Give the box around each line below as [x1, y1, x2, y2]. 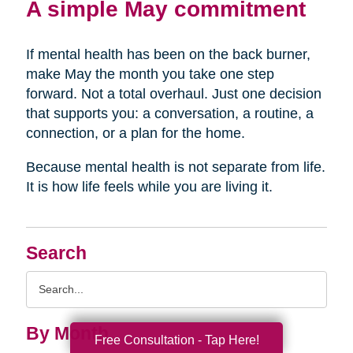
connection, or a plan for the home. [25, 125, 245, 142]
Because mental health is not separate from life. [25, 159, 325, 176]
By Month [25, 324, 109, 344]
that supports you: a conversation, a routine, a [25, 106, 314, 122]
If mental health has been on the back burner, [25, 46, 310, 63]
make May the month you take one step [25, 66, 274, 83]
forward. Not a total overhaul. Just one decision [25, 86, 321, 102]
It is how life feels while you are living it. [25, 179, 273, 195]
